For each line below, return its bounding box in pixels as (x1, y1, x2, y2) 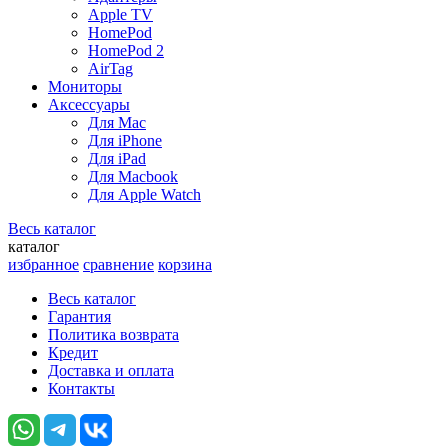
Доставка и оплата (48, 362, 174, 379)
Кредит (48, 344, 98, 361)
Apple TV (88, 6, 153, 23)
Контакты (48, 380, 115, 397)
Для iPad (88, 150, 146, 167)
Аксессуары (48, 96, 130, 113)
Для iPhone (88, 132, 162, 149)
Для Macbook (88, 168, 178, 185)
